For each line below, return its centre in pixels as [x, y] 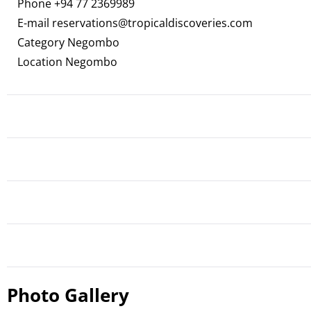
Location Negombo [67, 62]
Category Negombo [68, 42]
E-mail [35, 23]
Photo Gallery [68, 295]
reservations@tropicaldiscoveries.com [152, 23]
